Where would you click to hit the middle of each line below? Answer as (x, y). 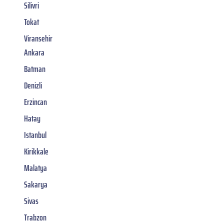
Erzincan (35, 102)
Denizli (33, 85)
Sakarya (36, 184)
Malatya (35, 168)
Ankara (34, 52)
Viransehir (38, 38)
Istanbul (35, 135)
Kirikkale (36, 151)
